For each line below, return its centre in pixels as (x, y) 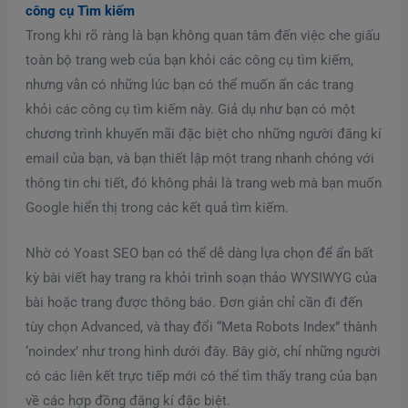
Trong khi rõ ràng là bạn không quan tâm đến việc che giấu (202, 35)
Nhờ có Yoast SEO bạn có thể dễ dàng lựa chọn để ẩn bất (199, 253)
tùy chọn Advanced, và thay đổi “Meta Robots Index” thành (201, 326)
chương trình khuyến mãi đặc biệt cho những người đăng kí (203, 133)
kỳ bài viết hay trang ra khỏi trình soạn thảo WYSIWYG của (201, 277)
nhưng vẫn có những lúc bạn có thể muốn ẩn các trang (189, 84)
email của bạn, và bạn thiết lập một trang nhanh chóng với (199, 158)
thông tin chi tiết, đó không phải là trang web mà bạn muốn (203, 183)
